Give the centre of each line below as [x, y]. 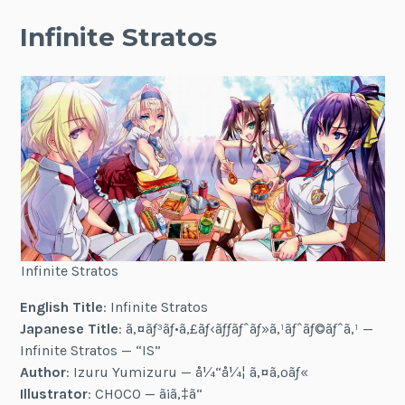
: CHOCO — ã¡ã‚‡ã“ [146, 394]
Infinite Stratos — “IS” [91, 351]
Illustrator [54, 394]
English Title [62, 307]
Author [43, 372]
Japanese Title [70, 329]
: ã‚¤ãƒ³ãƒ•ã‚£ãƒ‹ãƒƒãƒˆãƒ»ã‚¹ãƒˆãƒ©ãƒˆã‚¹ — [246, 329]
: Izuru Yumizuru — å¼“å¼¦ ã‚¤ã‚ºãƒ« [188, 372]
